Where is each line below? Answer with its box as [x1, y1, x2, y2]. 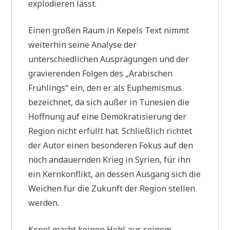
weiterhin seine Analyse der [28, 39, 137, 50]
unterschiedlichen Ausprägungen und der [28, 53, 189, 65]
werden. [28, 197, 60, 208]
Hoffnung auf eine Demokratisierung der [28, 110, 187, 122]
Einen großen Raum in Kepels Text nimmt [28, 24, 189, 36]
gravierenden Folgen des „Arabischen [28, 67, 173, 79]
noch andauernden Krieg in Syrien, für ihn [28, 154, 191, 165]
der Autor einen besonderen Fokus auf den [28, 139, 194, 151]
